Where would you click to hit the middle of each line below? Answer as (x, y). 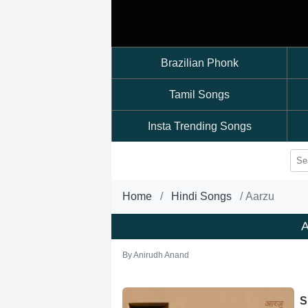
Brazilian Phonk (199, 63)
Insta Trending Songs (199, 126)
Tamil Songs (199, 95)
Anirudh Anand (161, 255)
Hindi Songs (201, 196)
